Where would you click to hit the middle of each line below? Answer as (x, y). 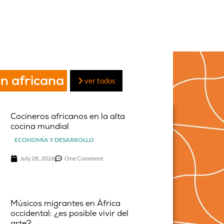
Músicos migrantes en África (66, 203)
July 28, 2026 (38, 158)
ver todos (100, 81)
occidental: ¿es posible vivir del (70, 213)
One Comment (84, 158)
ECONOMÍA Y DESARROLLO (54, 140)
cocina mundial (40, 126)
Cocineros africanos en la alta (68, 116)
